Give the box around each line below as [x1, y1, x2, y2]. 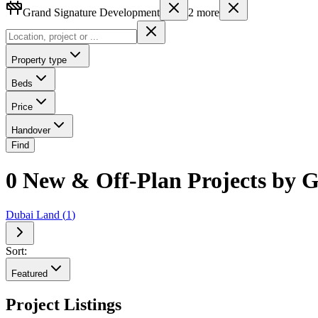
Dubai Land [6, 209, 60, 221]
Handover [11, 124, 50, 136]
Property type [11, 54, 67, 65]
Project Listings [6, 295, 121, 314]
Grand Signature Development [23, 6, 160, 18]
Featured [11, 268, 48, 280]
